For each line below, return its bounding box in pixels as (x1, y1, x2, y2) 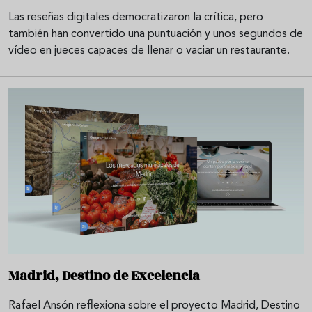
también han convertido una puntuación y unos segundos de (8, 29, 303, 40)
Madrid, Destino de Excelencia (8, 266, 200, 286)
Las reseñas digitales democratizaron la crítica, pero (8, 12, 263, 24)
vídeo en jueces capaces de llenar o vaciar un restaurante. (8, 45, 290, 57)
